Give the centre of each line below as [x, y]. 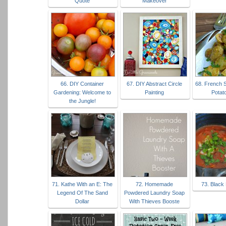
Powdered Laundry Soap [154, 193]
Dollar [82, 202]
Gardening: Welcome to [82, 93]
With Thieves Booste [154, 202]
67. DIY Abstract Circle [154, 84]
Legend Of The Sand [82, 193]
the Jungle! [82, 101]
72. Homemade [154, 184]
